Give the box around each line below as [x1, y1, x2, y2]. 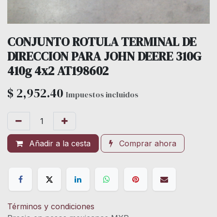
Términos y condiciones [7, 201, 94, 211]
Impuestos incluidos [66, 89, 139, 100]
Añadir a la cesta [27, 139, 91, 149]
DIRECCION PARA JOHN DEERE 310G [7, 48, 201, 65]
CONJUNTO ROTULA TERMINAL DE [7, 33, 196, 50]
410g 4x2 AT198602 [7, 62, 108, 79]
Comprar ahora [117, 139, 176, 149]
